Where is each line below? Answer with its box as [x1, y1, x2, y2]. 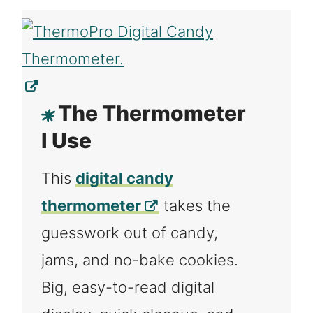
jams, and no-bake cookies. [41, 251, 239, 270]
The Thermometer [58, 101, 247, 126]
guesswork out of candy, [41, 224, 219, 242]
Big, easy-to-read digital [41, 278, 215, 297]
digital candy [75, 169, 174, 188]
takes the [159, 196, 231, 215]
